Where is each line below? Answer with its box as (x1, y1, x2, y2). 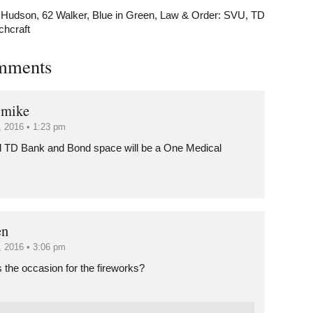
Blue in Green (92, 10, 154, 21)
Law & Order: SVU (160, 10, 245, 21)
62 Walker (42, 10, 87, 21)
